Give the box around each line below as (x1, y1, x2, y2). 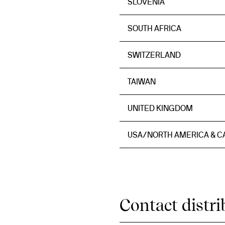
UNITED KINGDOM (128, 103, 193, 113)
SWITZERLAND (128, 50, 181, 59)
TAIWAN (128, 77, 156, 86)
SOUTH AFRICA (128, 24, 181, 33)
